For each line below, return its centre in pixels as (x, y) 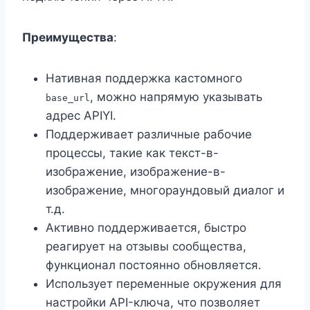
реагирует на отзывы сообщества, (146, 247)
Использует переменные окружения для (164, 284)
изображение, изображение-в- (136, 172)
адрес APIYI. (81, 116)
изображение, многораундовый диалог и (165, 191)
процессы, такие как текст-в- (132, 153)
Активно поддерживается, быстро (146, 228)
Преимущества (68, 38)
